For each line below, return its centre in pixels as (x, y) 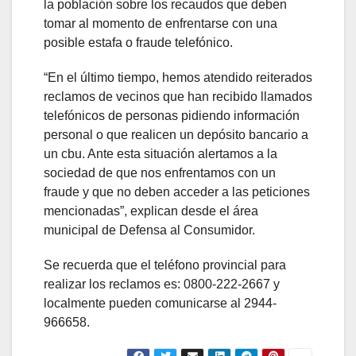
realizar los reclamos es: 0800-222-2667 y (162, 284)
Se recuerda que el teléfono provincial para (165, 265)
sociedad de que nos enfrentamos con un (160, 173)
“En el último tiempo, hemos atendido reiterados (178, 78)
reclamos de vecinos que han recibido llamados (178, 97)
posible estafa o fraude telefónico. (138, 43)
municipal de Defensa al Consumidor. (149, 230)
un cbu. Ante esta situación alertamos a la (161, 154)
